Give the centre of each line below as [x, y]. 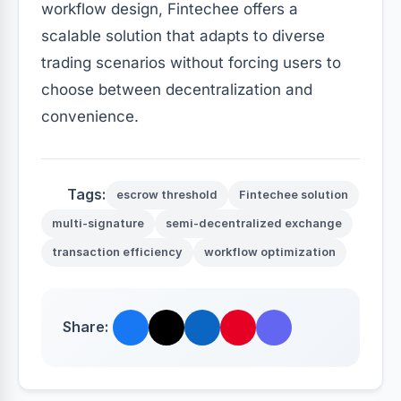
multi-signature [98, 223]
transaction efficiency [117, 252]
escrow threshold [167, 194]
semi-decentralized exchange [254, 223]
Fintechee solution [294, 194]
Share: [85, 327]
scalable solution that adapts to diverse [183, 35]
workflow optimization [270, 252]
